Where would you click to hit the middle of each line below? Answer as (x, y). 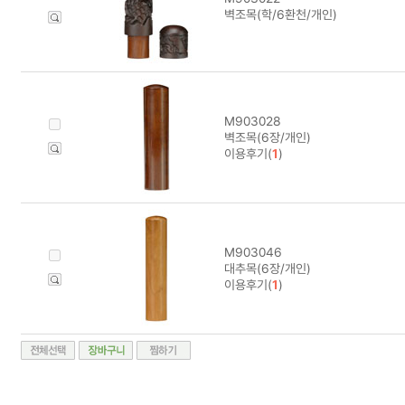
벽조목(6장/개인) (267, 137)
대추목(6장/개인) (267, 268)
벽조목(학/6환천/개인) (280, 14)
